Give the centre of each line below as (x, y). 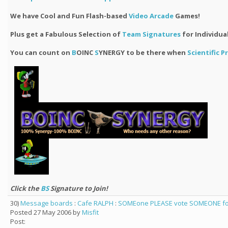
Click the (25, 188)
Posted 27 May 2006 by (46, 212)
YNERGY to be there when (143, 52)
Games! (187, 16)
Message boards (47, 203)
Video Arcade (151, 16)
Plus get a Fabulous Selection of (66, 34)
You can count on (41, 52)
